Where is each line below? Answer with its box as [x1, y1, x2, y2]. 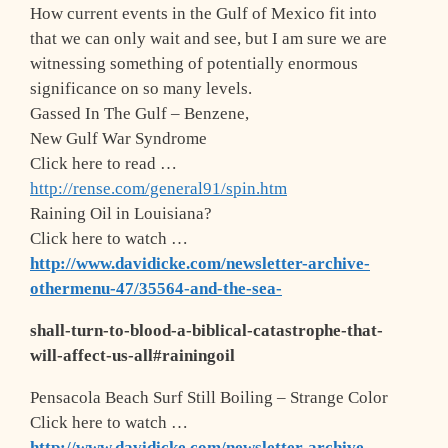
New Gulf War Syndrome [30, 129, 207, 149]
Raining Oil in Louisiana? [30, 204, 212, 224]
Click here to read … [30, 154, 177, 174]
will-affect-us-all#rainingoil [30, 346, 235, 366]
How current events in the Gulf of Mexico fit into [30, 4, 377, 24]
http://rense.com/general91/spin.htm [30, 179, 287, 199]
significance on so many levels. [30, 79, 252, 99]
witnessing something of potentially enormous [30, 54, 358, 74]
